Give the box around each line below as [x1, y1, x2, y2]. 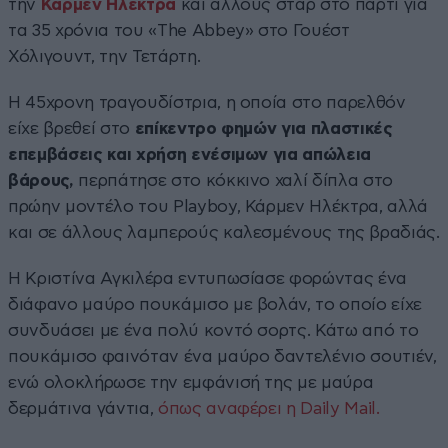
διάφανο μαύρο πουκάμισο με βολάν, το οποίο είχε [8, 295, 423, 313]
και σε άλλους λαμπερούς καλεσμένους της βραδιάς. [8, 223, 440, 241]
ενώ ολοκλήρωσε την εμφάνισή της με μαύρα [8, 373, 374, 391]
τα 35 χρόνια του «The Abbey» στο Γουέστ [8, 21, 350, 39]
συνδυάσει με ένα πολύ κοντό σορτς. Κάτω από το [8, 321, 419, 339]
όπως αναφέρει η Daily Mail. [153, 399, 380, 417]
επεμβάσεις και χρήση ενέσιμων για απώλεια [8, 145, 372, 163]
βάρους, [8, 171, 74, 189]
